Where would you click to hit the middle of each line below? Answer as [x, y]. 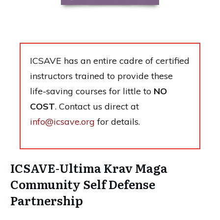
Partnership [47, 200]
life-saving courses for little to [92, 91]
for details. [117, 121]
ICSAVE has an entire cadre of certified [110, 60]
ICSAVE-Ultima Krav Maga [89, 167]
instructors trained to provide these [101, 76]
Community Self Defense [83, 184]
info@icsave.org [62, 121]
